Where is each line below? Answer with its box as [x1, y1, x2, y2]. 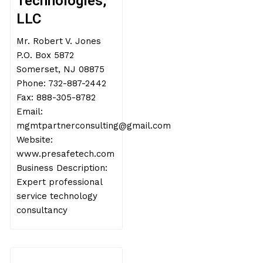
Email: [16, 106, 43, 117]
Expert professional [16, 177, 103, 187]
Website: [16, 134, 53, 145]
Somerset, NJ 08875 [16, 64, 105, 75]
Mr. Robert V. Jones [16, 36, 102, 46]
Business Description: [16, 163, 108, 173]
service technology [16, 191, 98, 201]
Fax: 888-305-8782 [16, 92, 96, 103]
